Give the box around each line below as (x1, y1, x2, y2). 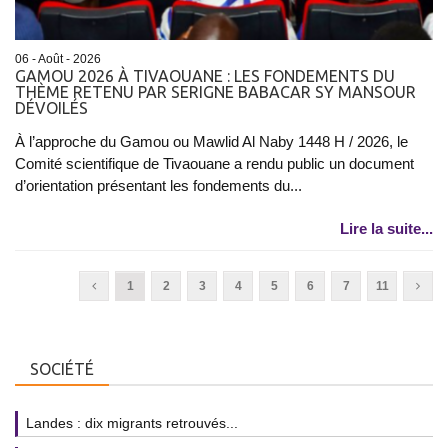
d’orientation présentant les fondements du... (15, 176, 302, 194)
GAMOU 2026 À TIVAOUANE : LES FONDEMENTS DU (15, 66, 395, 85)
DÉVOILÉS (15, 98, 88, 117)
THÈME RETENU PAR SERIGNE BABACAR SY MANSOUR (15, 82, 416, 101)
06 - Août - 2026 (15, 51, 101, 66)
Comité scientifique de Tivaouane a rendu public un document (15, 154, 414, 172)
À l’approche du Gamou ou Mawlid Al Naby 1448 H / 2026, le (15, 132, 408, 150)
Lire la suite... (340, 219, 433, 237)
